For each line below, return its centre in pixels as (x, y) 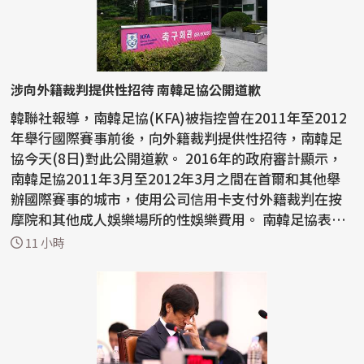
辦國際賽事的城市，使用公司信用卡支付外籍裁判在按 (177, 199)
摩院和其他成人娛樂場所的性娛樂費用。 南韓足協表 (137, 219)
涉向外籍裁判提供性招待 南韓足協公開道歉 (136, 90)
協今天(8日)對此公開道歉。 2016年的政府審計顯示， (98, 158)
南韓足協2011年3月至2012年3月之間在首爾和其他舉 (176, 179)
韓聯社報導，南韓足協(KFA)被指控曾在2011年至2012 (179, 118)
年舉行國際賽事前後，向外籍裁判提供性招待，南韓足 (177, 138)
